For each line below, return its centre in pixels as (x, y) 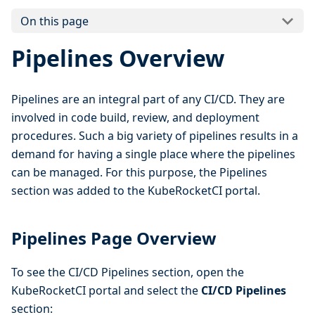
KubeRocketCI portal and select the (106, 291)
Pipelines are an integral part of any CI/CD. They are (148, 99)
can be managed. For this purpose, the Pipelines (139, 173)
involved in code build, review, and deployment (135, 118)
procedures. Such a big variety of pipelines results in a (155, 136)
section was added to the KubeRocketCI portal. (136, 191)
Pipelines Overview (118, 58)
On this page (54, 21)
